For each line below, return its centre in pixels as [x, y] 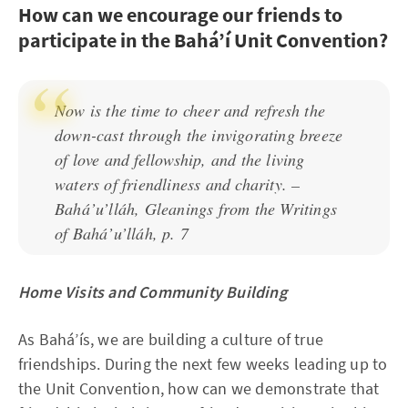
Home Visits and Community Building [153, 292]
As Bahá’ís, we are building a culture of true [171, 339]
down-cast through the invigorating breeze [199, 135]
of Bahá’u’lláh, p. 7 [122, 233]
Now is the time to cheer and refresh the [190, 110]
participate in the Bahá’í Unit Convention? [203, 40]
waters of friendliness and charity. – [178, 184]
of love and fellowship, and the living [180, 159]
